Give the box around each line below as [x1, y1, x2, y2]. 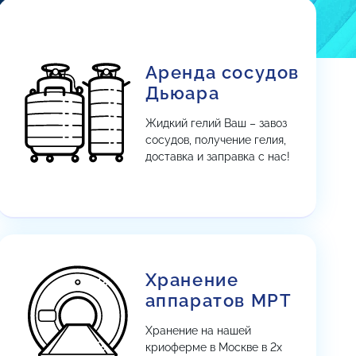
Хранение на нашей [145, 324, 251, 337]
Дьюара [145, 82, 220, 103]
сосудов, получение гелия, [145, 133, 286, 146]
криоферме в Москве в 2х [145, 341, 282, 354]
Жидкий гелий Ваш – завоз [145, 116, 287, 130]
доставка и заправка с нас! [145, 149, 290, 163]
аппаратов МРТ [145, 290, 292, 311]
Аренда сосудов [145, 61, 300, 83]
